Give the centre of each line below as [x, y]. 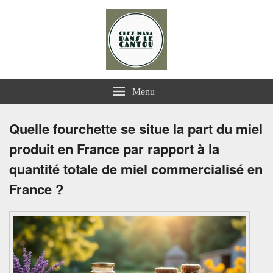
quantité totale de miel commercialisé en [136, 169]
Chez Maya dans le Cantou [108, 20]
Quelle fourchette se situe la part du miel [136, 129]
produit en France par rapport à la [114, 149]
